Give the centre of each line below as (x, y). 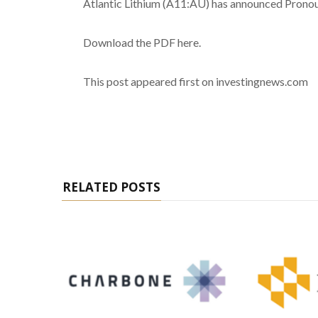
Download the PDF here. (142, 42)
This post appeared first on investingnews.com (195, 81)
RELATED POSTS (111, 187)
